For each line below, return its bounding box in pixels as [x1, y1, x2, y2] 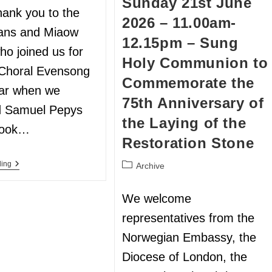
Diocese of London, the [122, 250, 248, 264]
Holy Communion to [122, 55, 268, 72]
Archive [136, 161, 165, 171]
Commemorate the [122, 75, 255, 92]
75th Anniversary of [122, 95, 264, 112]
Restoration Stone [122, 135, 254, 152]
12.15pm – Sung [122, 35, 239, 52]
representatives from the [122, 211, 255, 225]
